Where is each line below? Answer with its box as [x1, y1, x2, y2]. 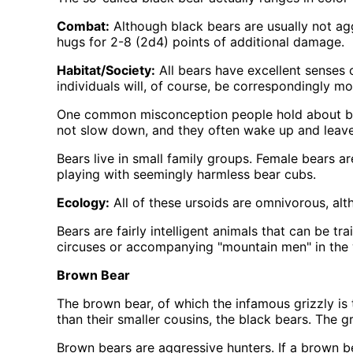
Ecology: [57, 195, 110, 211]
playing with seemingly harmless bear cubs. [57, 166, 316, 183]
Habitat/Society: [57, 62, 155, 79]
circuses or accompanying [57, 239, 217, 255]
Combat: [57, 18, 110, 35]
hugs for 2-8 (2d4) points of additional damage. [57, 34, 344, 50]
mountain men [222, 239, 307, 255]
